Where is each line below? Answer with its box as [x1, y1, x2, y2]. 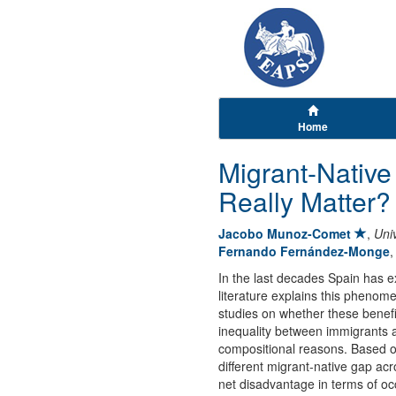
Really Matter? [218, 182, 391, 220]
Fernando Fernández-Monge [218, 242, 390, 260]
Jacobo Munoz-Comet [218, 225, 351, 242]
